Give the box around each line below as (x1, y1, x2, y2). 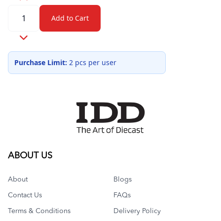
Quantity (7, 5, 40, 16)
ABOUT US (8, 151, 52, 160)
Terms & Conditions (8, 208, 71, 215)
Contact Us (8, 192, 42, 199)
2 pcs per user (67, 58, 116, 67)
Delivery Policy (113, 208, 161, 215)
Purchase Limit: (14, 58, 67, 67)
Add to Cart (51, 13, 89, 23)
